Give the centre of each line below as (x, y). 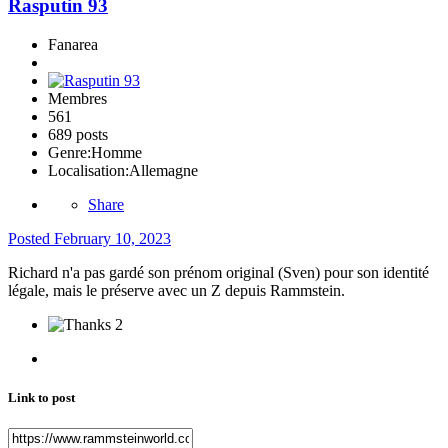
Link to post (41, 397)
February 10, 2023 (112, 238)
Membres (77, 98)
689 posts (78, 134)
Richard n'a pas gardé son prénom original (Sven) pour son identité (218, 272)
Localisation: (88, 170)
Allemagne (163, 170)
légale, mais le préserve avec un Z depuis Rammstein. (176, 290)
